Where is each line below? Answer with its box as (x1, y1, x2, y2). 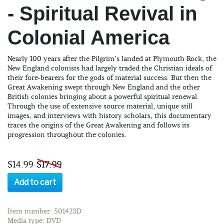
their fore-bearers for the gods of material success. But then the (7, 73, 211, 82)
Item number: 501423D (7, 206, 81, 216)
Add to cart (14, 177, 56, 187)
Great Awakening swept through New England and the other (7, 82, 200, 92)
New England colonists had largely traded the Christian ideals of (7, 63, 212, 73)
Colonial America (7, 26, 169, 48)
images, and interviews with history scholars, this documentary (7, 111, 211, 120)
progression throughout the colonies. (7, 130, 126, 139)
